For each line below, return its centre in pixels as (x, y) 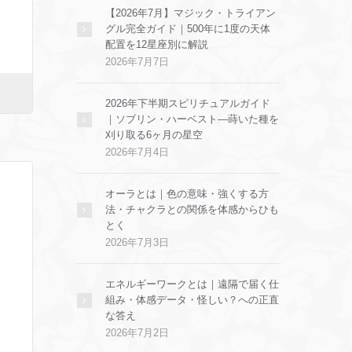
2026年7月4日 (137, 152)
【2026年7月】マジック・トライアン (191, 13)
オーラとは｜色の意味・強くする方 (187, 194)
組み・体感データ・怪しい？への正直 (192, 300)
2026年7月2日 (137, 333)
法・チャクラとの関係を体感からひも (192, 209)
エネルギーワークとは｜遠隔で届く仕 (192, 284)
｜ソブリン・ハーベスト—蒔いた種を (192, 119)
